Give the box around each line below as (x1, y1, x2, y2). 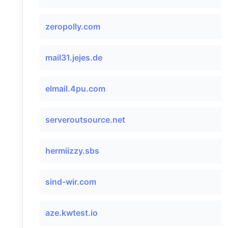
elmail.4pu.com (45, 83, 105, 94)
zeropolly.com (45, 21, 100, 32)
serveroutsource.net (45, 115, 125, 125)
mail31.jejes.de (45, 52, 102, 63)
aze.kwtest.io (45, 208, 98, 218)
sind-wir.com (45, 177, 96, 187)
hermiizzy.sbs (45, 146, 99, 156)
